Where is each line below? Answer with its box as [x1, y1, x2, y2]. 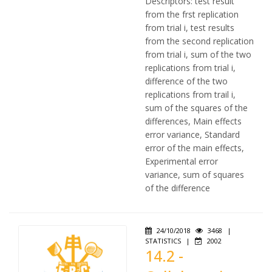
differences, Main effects [145, 115, 242, 127]
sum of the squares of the [145, 102, 248, 114]
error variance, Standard [145, 129, 240, 140]
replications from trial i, [145, 62, 236, 73]
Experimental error [145, 155, 218, 167]
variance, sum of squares [145, 169, 244, 180]
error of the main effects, [145, 142, 244, 154]
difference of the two [145, 75, 228, 87]
